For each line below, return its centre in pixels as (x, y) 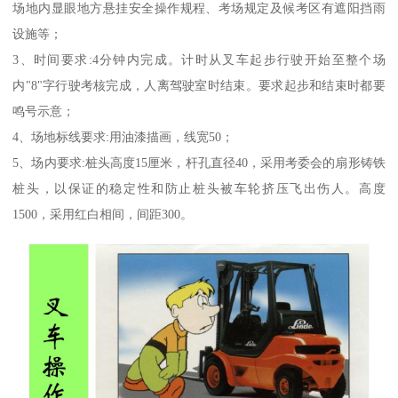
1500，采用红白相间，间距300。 (103, 214)
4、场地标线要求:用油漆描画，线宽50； (123, 136)
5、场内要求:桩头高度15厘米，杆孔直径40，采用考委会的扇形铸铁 (199, 162)
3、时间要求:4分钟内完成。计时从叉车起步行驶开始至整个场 (199, 59)
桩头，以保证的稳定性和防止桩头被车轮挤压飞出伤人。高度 (199, 188)
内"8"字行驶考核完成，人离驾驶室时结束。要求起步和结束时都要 (199, 85)
